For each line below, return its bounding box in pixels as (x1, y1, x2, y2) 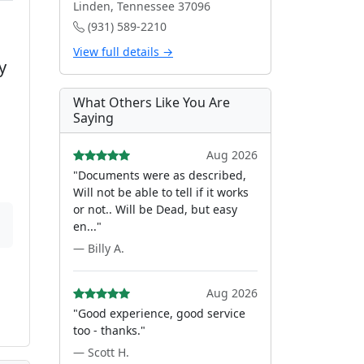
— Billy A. (73, 240, 124, 256)
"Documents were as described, (73, 167, 246, 183)
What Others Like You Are (73, 93, 230, 111)
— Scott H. (73, 344, 129, 360)
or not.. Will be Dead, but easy (73, 201, 237, 217)
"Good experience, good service (73, 305, 245, 321)
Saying (73, 109, 114, 127)
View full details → (73, 44, 173, 59)
